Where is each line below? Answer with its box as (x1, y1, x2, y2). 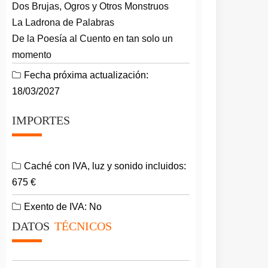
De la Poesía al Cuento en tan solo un (12, 33, 173, 44)
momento (12, 50, 52, 60)
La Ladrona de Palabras (12, 17, 115, 28)
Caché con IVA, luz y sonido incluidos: (24, 161, 187, 171)
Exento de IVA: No (24, 202, 102, 212)
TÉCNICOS (54, 220, 112, 233)
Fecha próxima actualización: (24, 70, 149, 80)
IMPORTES (12, 114, 71, 127)
